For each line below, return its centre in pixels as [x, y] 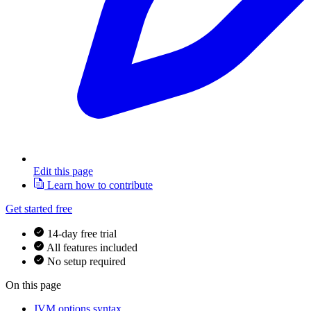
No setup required [86, 262]
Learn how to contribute [99, 185]
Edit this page [63, 171]
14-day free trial [82, 234]
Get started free [39, 209]
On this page [33, 285]
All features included [92, 248]
